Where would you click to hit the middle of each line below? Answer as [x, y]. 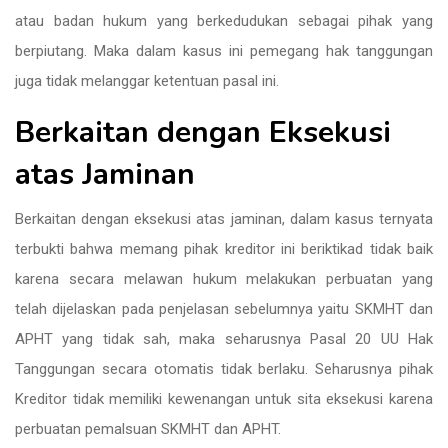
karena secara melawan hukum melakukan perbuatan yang [224, 279]
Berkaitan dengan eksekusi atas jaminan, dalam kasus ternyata [224, 219]
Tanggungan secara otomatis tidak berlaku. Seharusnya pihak [224, 369]
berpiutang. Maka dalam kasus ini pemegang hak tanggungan [224, 51]
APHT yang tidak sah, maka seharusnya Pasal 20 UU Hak [224, 339]
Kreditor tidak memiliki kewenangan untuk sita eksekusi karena [224, 399]
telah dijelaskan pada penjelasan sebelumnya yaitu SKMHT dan [224, 309]
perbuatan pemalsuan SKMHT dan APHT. [148, 429]
